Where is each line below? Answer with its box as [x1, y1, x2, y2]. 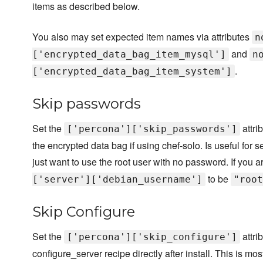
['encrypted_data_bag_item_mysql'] [32, 49, 226, 60]
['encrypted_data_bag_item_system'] [32, 66, 232, 77]
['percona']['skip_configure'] [67, 231, 237, 243]
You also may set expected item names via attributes [32, 30, 252, 44]
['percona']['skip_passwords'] [67, 123, 237, 135]
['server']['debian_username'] [32, 174, 203, 186]
